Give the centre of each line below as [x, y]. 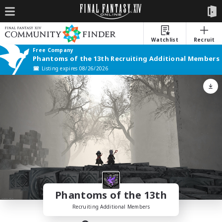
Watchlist [165, 40]
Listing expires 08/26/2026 [75, 68]
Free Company [53, 50]
